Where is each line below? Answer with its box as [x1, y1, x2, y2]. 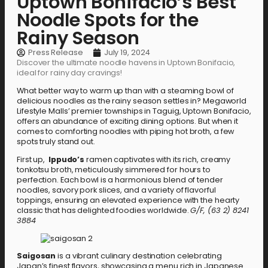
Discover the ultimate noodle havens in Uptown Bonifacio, [17, 57, 236, 68]
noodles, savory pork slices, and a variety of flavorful [17, 184, 216, 195]
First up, [17, 154, 48, 165]
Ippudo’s [48, 154, 87, 165]
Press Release [28, 47, 83, 58]
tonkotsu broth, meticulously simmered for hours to [17, 164, 211, 175]
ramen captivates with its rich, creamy [86, 154, 231, 165]
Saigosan [17, 251, 56, 261]
